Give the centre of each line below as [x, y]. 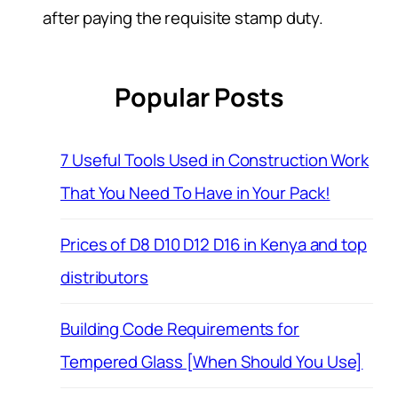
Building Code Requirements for [180, 328]
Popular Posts [199, 97]
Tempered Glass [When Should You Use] [212, 361]
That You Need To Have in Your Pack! [195, 192]
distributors [104, 277]
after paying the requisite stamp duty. [183, 17]
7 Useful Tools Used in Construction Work [215, 159]
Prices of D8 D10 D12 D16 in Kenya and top [214, 244]
